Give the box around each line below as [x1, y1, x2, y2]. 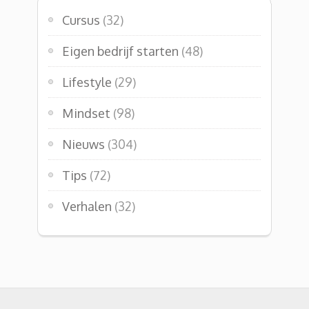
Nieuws [62, 136, 105, 152]
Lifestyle [62, 74, 112, 90]
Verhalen [62, 198, 112, 214]
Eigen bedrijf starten [62, 43, 179, 59]
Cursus [62, 12, 100, 28]
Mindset [62, 105, 110, 121]
